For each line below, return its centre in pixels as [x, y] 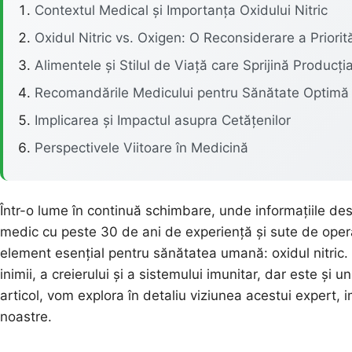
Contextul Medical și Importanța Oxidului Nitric [181, 10]
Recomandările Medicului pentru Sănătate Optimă [192, 92]
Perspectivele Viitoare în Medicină [141, 147]
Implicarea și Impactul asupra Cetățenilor [163, 120]
